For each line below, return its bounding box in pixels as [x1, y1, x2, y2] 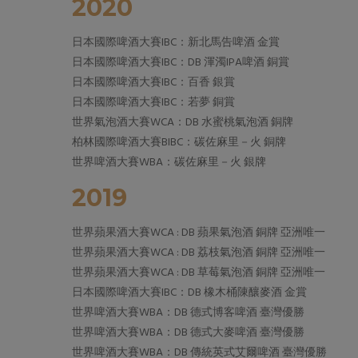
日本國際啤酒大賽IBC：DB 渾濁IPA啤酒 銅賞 [72, 54, 289, 72]
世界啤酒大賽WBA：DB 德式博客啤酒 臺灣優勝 [72, 304, 304, 322]
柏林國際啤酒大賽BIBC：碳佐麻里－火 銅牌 [72, 133, 286, 152]
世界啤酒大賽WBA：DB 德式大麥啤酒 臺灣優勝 [72, 324, 304, 342]
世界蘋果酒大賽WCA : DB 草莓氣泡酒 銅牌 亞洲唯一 [72, 264, 325, 282]
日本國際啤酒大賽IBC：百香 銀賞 [72, 74, 235, 92]
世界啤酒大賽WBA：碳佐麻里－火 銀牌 [72, 153, 268, 172]
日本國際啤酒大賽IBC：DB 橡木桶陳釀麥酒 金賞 [72, 284, 307, 302]
